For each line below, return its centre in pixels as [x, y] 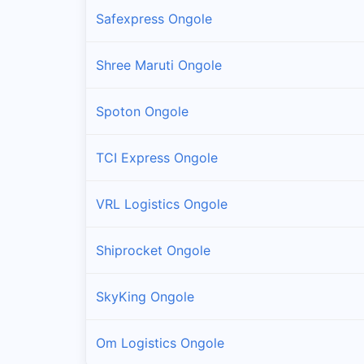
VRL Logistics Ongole [162, 204]
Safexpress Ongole [154, 18]
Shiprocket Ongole [153, 250]
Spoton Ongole [142, 111]
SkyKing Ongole [145, 296]
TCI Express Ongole [157, 157]
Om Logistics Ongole [160, 342]
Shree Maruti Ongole [159, 65]
